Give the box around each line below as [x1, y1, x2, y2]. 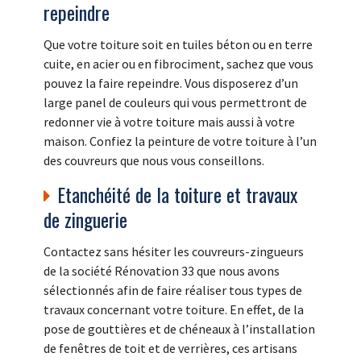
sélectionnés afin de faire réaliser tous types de [44, 282, 302, 299]
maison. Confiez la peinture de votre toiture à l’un [44, 133, 317, 150]
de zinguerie [44, 205, 127, 234]
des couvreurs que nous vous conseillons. [44, 152, 264, 169]
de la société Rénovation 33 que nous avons [44, 263, 280, 280]
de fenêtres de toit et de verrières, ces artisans [44, 340, 297, 357]
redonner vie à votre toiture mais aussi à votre [44, 114, 295, 131]
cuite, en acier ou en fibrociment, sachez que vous [44, 56, 313, 73]
